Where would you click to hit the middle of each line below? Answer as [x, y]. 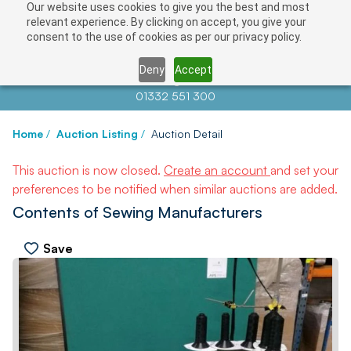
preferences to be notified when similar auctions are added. [175, 189]
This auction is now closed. [88, 170]
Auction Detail [187, 134]
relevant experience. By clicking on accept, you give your [166, 22]
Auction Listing [97, 134]
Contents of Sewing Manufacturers [138, 212]
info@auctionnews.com [212, 80]
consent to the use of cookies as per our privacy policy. [164, 37]
